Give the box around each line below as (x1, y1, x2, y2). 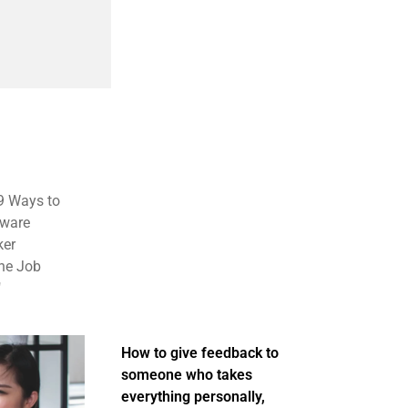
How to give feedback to (120, 344, 279, 362)
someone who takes (120, 366, 252, 383)
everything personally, (120, 388, 265, 405)
